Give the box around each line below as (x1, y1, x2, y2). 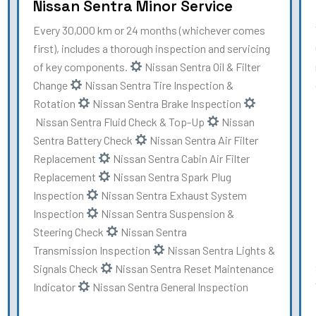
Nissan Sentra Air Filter (147, 133, 259, 147)
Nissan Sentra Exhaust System (99, 188, 248, 202)
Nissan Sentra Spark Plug (111, 169, 232, 183)
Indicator (33, 279, 78, 293)
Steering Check (33, 224, 106, 238)
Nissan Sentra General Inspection (90, 279, 249, 293)
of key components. (33, 59, 130, 73)
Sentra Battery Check (33, 133, 135, 147)
